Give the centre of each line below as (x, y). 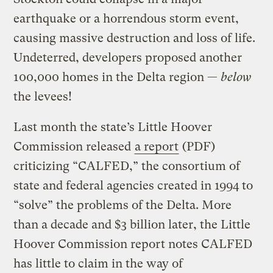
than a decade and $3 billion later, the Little (132, 224)
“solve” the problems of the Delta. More (123, 205)
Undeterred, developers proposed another (128, 57)
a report (157, 146)
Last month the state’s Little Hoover (113, 127)
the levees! (43, 96)
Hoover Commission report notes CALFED (133, 244)
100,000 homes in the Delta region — (117, 77)
